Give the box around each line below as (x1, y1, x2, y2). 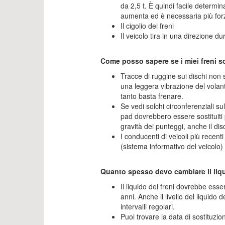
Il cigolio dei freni (120, 21, 174, 31)
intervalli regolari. (120, 201, 175, 211)
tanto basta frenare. (120, 91, 183, 101)
